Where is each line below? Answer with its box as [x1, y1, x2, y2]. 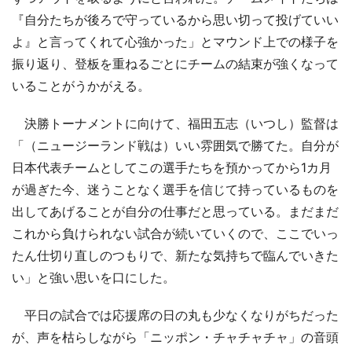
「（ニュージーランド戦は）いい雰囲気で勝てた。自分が [12, 137, 339, 153]
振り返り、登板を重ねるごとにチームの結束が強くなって [12, 56, 339, 71]
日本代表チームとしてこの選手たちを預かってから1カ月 [12, 159, 332, 175]
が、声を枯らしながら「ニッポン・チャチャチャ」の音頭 [12, 329, 339, 345]
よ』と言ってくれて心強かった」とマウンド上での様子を [12, 34, 339, 49]
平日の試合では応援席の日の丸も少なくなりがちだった [12, 307, 339, 323]
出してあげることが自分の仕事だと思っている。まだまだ [12, 203, 339, 219]
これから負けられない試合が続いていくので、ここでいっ [12, 225, 339, 241]
